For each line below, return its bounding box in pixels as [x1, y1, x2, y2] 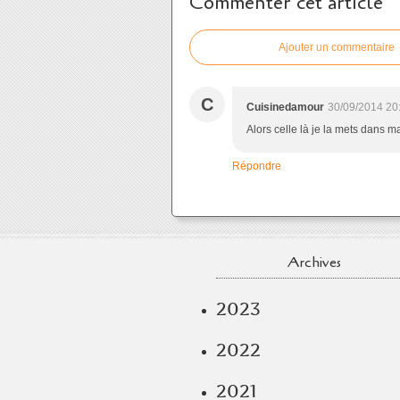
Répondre [232, 160, 281, 172]
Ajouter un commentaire [279, 41, 395, 54]
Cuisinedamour [246, 101, 324, 113]
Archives [287, 253, 341, 272]
